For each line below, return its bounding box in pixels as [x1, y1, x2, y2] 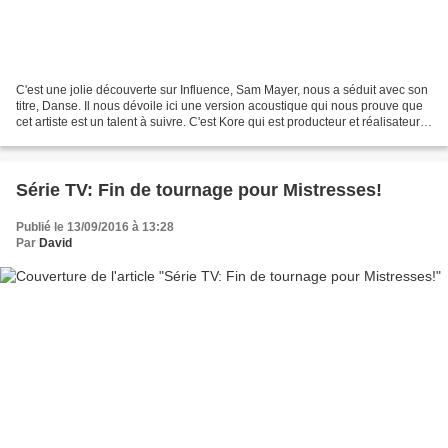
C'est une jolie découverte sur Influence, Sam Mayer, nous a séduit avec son [16, 82, 428, 97]
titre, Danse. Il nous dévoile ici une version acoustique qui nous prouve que [16, 98, 423, 113]
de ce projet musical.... [16, 130, 137, 145]
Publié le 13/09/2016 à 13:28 [16, 219, 174, 234]
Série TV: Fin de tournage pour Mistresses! [16, 179, 382, 200]
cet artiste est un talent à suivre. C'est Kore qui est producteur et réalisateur [16, 114, 420, 129]
